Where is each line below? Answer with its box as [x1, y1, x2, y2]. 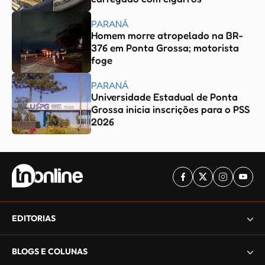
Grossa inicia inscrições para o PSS [91, 102, 250, 115]
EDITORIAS [12, 213, 56, 224]
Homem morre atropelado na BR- [91, 28, 243, 41]
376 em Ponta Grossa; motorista [91, 41, 239, 54]
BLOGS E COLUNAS [12, 246, 88, 257]
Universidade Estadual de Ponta [91, 90, 238, 103]
